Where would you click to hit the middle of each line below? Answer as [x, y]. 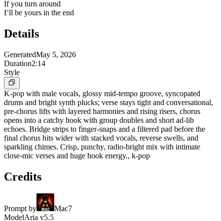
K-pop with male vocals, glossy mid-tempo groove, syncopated [102, 93]
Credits [23, 176]
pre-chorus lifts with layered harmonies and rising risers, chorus [102, 111]
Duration [18, 63]
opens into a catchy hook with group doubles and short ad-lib [99, 120]
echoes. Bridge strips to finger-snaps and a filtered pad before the [105, 129]
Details [21, 34]
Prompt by [20, 208]
